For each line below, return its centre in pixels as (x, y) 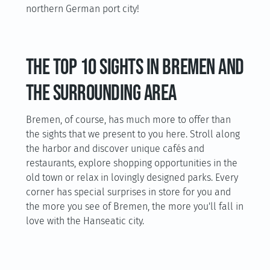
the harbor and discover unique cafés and (115, 149)
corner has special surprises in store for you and (128, 192)
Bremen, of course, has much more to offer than (128, 120)
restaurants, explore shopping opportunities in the (131, 163)
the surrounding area (101, 94)
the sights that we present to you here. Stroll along (133, 134)
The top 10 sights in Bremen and (135, 68)
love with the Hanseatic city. (85, 221)
